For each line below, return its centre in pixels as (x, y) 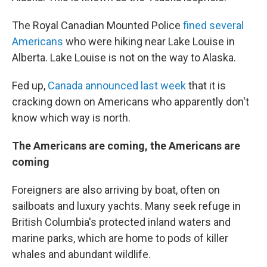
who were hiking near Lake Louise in (149, 41)
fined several (213, 25)
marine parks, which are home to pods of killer (120, 238)
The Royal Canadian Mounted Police (97, 25)
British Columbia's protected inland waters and (121, 222)
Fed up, (30, 86)
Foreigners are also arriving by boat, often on (116, 190)
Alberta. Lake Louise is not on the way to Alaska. (124, 58)
